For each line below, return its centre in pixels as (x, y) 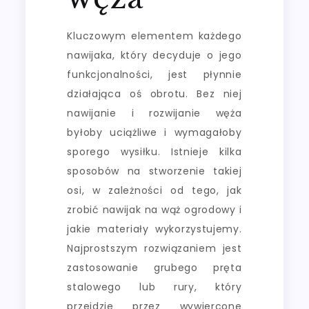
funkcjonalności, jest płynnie (154, 74)
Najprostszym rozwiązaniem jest (154, 248)
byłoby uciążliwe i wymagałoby (154, 132)
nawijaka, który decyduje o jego (154, 55)
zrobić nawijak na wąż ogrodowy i (154, 209)
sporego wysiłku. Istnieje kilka (154, 151)
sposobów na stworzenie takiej (154, 171)
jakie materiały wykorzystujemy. (154, 229)
